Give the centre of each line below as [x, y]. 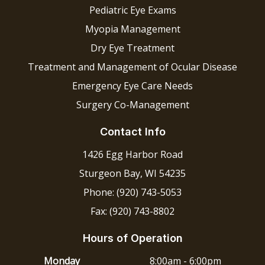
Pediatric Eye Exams [132, 10]
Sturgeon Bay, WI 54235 [132, 174]
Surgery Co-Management [132, 105]
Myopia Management [132, 29]
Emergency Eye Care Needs [132, 86]
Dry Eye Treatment [132, 48]
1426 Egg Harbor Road [132, 155]
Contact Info [132, 132]
